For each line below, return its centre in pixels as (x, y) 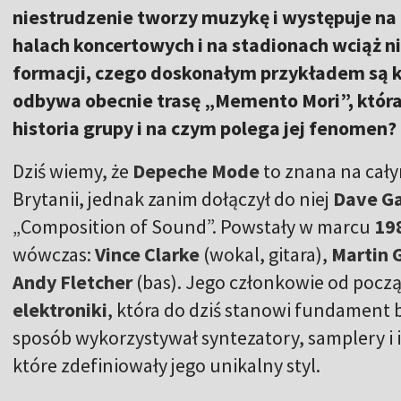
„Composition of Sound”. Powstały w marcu (193, 226)
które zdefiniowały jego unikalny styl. (166, 365)
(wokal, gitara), (265, 254)
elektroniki (60, 309)
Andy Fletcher (73, 282)
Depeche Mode (198, 171)
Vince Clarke (147, 254)
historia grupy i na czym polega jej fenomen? (205, 128)
